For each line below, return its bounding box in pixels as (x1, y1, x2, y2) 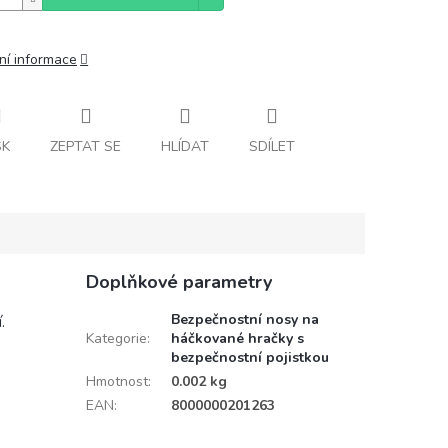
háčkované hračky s (170, 328, 304, 348)
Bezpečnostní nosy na (170, 309, 319, 329)
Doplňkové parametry (85, 269, 272, 294)
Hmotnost (85, 371, 148, 391)
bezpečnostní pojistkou (170, 347, 329, 367)
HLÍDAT (161, 136, 209, 156)
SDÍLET (249, 136, 295, 156)
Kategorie (85, 328, 147, 348)
